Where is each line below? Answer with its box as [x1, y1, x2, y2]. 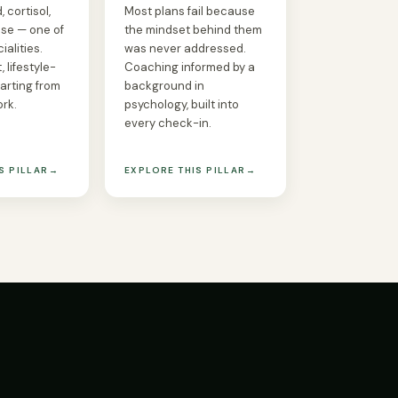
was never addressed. [124, 40, 246, 56]
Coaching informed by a [124, 59, 255, 75]
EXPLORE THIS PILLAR [124, 163, 246, 176]
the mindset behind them [124, 21, 262, 37]
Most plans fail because [124, 3, 255, 19]
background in [124, 77, 204, 93]
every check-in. [124, 115, 211, 131]
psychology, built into [124, 96, 239, 112]
